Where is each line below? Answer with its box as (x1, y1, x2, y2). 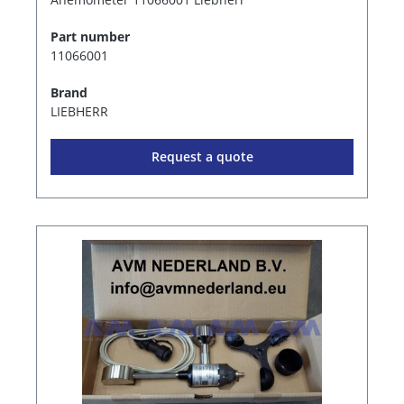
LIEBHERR (50, 102, 108, 120)
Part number (50, 27, 130, 45)
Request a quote (151, 147, 253, 165)
